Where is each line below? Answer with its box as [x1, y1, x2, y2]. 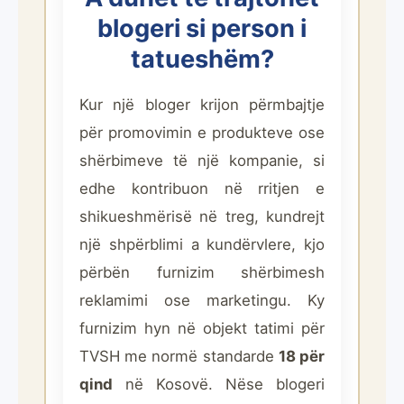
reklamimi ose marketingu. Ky [79, 291, 325, 309]
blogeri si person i [97, 14, 307, 43]
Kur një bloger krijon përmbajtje [79, 96, 325, 114]
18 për [278, 347, 326, 365]
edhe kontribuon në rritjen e [79, 179, 325, 197]
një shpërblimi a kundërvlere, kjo [79, 235, 325, 253]
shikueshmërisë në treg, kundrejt [79, 207, 325, 225]
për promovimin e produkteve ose [79, 124, 325, 142]
